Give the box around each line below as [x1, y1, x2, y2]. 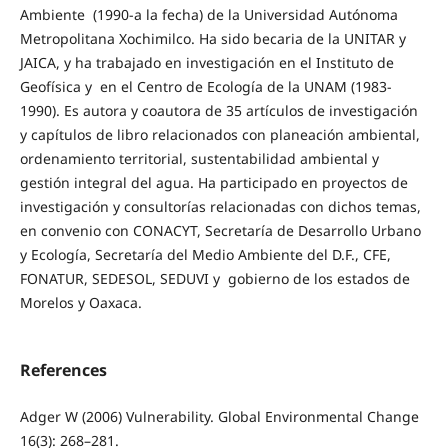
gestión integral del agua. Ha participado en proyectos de [19, 172, 408, 192]
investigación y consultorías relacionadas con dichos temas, [19, 196, 421, 216]
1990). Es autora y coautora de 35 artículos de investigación [19, 100, 418, 120]
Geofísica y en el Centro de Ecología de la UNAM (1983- [19, 76, 392, 96]
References [19, 358, 107, 381]
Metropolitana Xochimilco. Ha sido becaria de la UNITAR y [19, 28, 406, 48]
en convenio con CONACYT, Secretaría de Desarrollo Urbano [19, 220, 421, 240]
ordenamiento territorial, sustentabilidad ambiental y [19, 148, 379, 168]
